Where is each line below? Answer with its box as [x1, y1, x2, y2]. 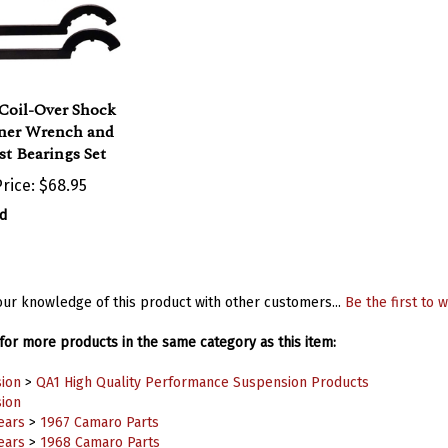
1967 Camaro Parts [39, 394, 159, 412]
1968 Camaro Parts [39, 414, 160, 432]
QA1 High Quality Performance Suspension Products [35, 354, 369, 372]
